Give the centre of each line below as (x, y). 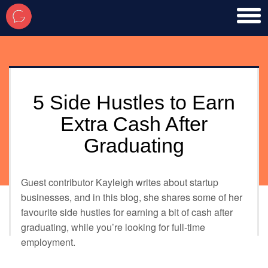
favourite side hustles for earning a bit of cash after (127, 212)
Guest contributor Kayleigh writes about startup (120, 182)
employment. (48, 242)
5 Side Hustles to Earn (134, 103)
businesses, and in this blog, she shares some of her (132, 197)
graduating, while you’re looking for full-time (113, 227)
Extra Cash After (134, 124)
